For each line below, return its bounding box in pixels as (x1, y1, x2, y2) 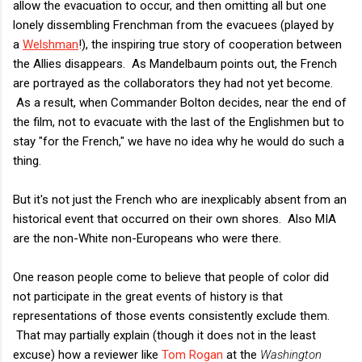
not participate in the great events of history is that (13, 288, 283, 304)
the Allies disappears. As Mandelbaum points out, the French (13, 56, 337, 71)
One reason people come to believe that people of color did (13, 269, 329, 284)
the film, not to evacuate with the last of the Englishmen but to (13, 114, 344, 129)
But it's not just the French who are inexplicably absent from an (13, 192, 347, 207)
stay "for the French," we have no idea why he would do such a (13, 133, 344, 149)
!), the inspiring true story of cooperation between (78, 36, 342, 52)
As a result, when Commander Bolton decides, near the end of (13, 95, 347, 110)
